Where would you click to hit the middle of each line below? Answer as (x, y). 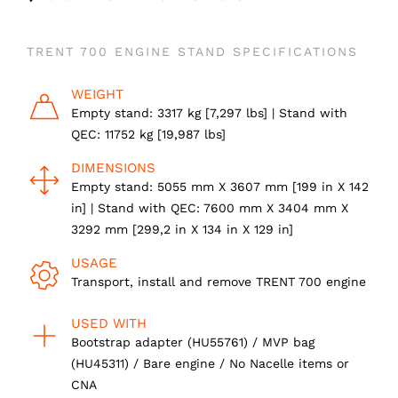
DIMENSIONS (113, 168)
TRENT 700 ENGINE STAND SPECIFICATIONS (192, 52)
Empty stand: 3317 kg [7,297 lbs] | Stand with (209, 113)
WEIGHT (97, 95)
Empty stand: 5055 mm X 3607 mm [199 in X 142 (220, 187)
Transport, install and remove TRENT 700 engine (219, 282)
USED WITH (109, 324)
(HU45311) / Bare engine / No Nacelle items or (210, 364)
